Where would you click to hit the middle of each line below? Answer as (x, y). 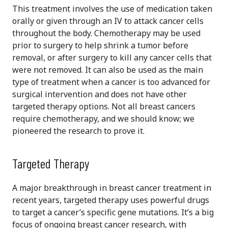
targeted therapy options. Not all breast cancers (104, 107)
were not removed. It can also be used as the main (108, 70)
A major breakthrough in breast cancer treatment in (112, 188)
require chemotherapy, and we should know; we (103, 119)
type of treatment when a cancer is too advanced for (111, 82)
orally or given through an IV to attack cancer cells (108, 21)
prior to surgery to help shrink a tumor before (100, 46)
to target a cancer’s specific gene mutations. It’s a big (113, 212)
